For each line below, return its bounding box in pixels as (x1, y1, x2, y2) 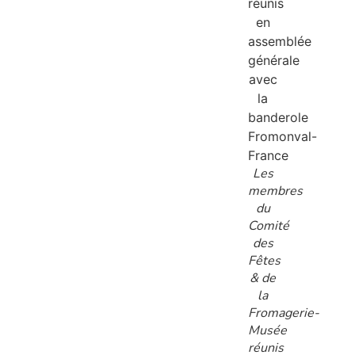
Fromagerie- (247, 304, 319, 323)
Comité (247, 217, 289, 235)
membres (247, 182, 303, 200)
